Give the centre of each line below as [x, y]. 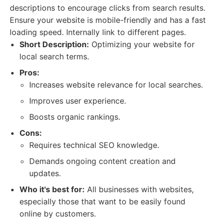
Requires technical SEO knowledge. [94, 145]
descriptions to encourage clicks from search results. [108, 8]
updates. [45, 173]
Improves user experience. [78, 101]
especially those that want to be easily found [102, 201]
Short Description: [54, 44]
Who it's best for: [52, 189]
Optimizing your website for [142, 44]
